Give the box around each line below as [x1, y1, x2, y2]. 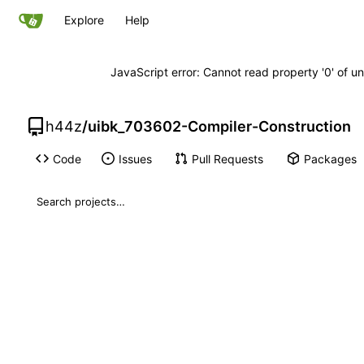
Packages [303, 151, 357, 166]
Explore [64, 12, 104, 27]
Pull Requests [191, 151, 263, 166]
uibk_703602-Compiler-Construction [88, 118, 351, 135]
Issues [118, 151, 152, 166]
